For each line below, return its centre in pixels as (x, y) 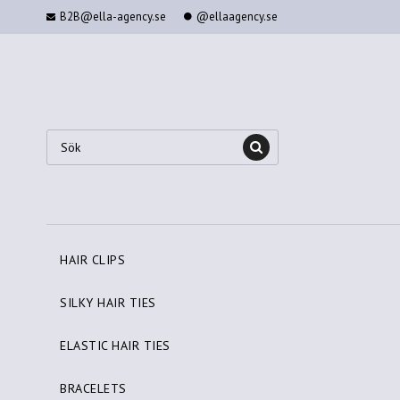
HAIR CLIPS (92, 260)
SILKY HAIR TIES (108, 303)
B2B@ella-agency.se (113, 17)
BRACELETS (93, 389)
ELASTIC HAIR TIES (115, 346)
